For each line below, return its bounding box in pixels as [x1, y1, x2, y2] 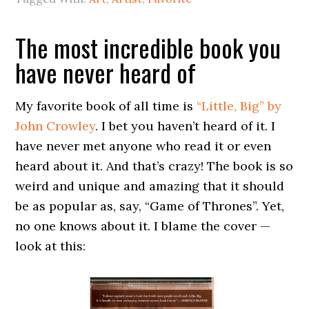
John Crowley [15, 118, 96, 134]
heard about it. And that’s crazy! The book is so [15, 158, 294, 175]
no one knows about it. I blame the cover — [15, 218, 271, 235]
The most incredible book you [15, 29, 281, 66]
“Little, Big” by [197, 98, 282, 114]
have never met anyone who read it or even [15, 138, 272, 154]
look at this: [15, 238, 86, 255]
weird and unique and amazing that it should [15, 178, 285, 195]
